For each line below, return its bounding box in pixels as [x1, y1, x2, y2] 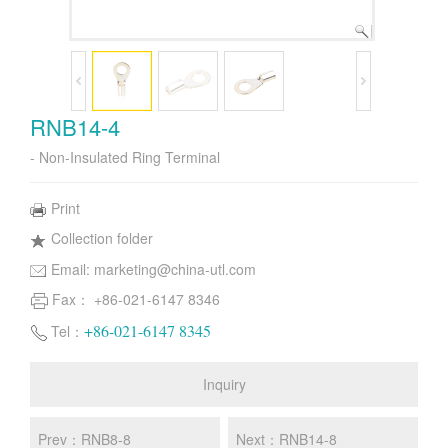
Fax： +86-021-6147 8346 [52, 288, 220, 309]
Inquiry [202, 373, 246, 394]
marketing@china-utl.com [94, 258, 256, 279]
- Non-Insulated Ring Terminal [30, 147, 220, 167]
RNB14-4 [30, 111, 120, 142]
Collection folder [51, 228, 153, 249]
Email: [51, 258, 94, 279]
